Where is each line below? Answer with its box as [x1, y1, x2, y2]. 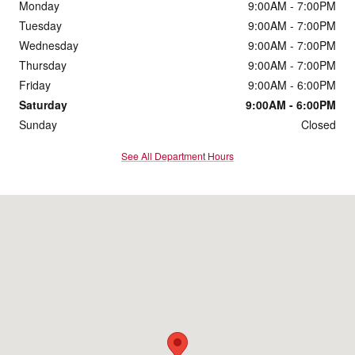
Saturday [19, 96, 67, 113]
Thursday [19, 56, 67, 73]
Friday [19, 76, 51, 93]
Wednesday [19, 36, 78, 53]
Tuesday [19, 17, 62, 33]
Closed [301, 116, 336, 132]
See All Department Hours [121, 148, 234, 162]
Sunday [19, 116, 57, 132]
